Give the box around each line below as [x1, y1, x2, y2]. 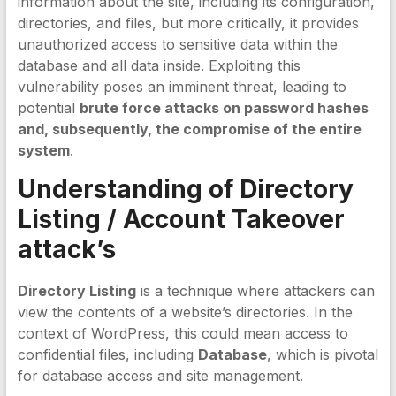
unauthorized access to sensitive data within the [17, 35, 338, 53]
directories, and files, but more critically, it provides [17, 14, 359, 32]
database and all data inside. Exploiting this [17, 57, 301, 74]
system [17, 141, 70, 159]
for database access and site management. [17, 367, 303, 385]
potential [17, 99, 80, 117]
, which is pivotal [266, 346, 378, 363]
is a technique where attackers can [135, 282, 375, 300]
